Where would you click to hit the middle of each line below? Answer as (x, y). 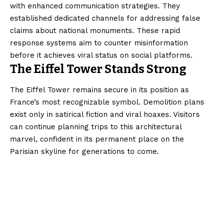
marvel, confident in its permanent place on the (97, 139)
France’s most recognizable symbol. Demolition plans (107, 102)
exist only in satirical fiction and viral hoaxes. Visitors (105, 115)
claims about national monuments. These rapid (95, 31)
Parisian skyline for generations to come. (84, 152)
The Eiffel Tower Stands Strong (98, 69)
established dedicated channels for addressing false (105, 18)
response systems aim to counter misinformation (99, 43)
